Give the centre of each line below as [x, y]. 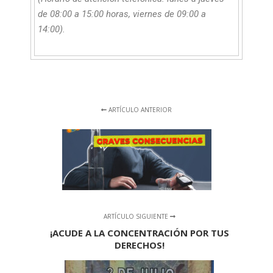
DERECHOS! [139, 245]
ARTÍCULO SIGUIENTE [136, 216]
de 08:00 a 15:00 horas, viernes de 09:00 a [122, 14]
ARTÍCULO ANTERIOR [139, 110]
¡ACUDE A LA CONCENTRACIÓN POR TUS [139, 233]
